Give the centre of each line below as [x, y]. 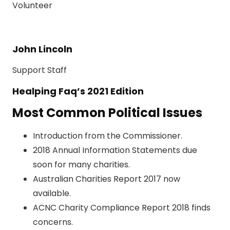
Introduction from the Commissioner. [108, 136]
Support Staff [40, 70]
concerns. [53, 222]
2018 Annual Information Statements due [115, 150]
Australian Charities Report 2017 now [107, 179]
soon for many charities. [81, 165]
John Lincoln [42, 49]
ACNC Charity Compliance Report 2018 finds [122, 208]
